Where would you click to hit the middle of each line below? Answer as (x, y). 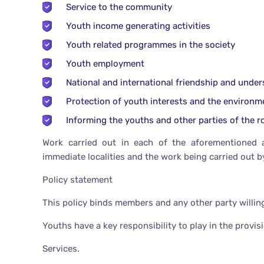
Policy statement (77, 180)
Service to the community (119, 7)
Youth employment (105, 64)
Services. (61, 249)
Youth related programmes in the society (151, 45)
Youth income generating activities (138, 26)
